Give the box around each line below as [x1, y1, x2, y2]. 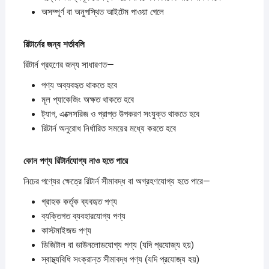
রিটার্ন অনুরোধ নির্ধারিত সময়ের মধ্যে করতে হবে [41, 122, 176, 134]
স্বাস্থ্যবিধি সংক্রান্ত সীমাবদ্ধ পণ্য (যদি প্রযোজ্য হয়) [41, 253, 199, 265]
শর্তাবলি [62, 38, 85, 50]
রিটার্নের [23, 38, 47, 50]
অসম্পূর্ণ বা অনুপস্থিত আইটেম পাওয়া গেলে [41, 6, 164, 17]
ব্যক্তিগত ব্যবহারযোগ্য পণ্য [41, 210, 125, 222]
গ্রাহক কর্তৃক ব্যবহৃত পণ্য [41, 196, 117, 207]
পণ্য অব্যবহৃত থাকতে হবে [41, 79, 117, 91]
